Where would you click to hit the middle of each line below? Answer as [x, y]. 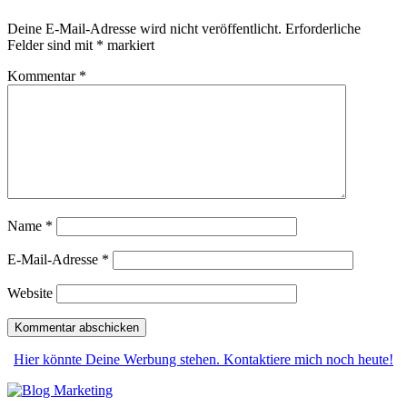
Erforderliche [323, 28]
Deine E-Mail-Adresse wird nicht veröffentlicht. [144, 28]
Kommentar [43, 75]
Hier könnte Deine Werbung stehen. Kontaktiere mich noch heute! [203, 359]
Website [30, 293]
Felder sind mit [52, 45]
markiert [129, 45]
